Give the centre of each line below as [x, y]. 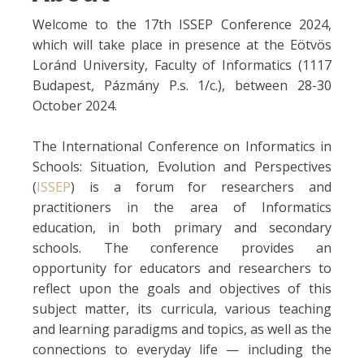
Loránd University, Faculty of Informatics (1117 [182, 65]
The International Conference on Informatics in [182, 146]
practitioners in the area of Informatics [182, 207]
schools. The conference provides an [182, 247]
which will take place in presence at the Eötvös [182, 44]
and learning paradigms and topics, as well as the [182, 329]
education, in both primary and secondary [182, 227]
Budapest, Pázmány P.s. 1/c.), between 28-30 [182, 85]
